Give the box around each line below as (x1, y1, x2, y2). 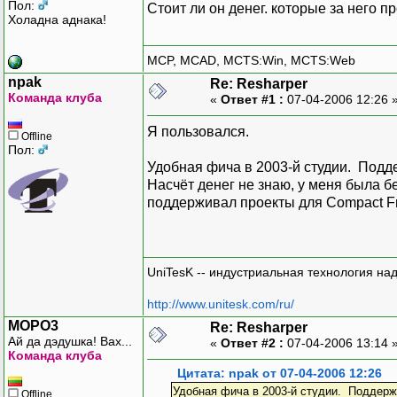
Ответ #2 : (221, 335, 284, 350)
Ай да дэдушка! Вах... (8, 333, 132, 348)
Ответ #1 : (221, 91, 284, 106)
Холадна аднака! (8, 12, 106, 27)
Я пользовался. (147, 123, 249, 139)
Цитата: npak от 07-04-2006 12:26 (177, 366, 382, 380)
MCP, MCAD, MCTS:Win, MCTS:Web (147, 53, 355, 68)
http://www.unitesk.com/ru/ (147, 297, 294, 312)
